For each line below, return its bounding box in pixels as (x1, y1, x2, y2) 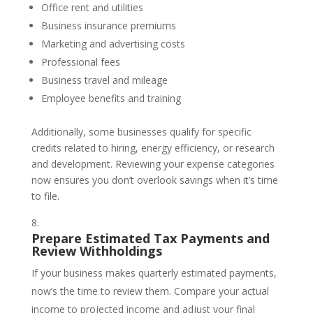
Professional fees (41, 54, 120, 68)
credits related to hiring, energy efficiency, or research (31, 140, 275, 154)
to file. (31, 189, 59, 203)
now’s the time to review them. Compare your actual (31, 284, 269, 298)
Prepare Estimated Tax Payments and (31, 229, 270, 247)
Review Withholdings (31, 242, 162, 259)
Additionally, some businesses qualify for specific (31, 124, 252, 138)
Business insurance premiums (41, 18, 176, 32)
